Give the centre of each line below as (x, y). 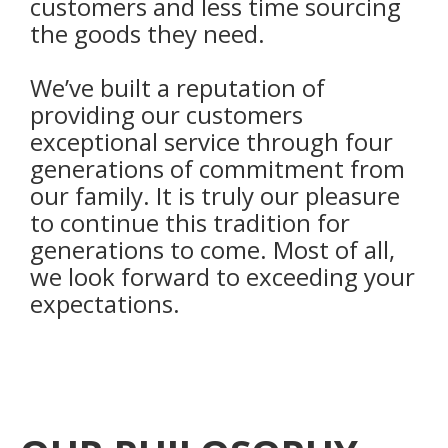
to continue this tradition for (190, 223)
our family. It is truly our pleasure (215, 196)
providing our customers (166, 115)
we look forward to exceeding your (222, 277)
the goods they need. (147, 34)
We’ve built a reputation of (177, 88)
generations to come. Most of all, (212, 250)
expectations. (105, 304)
